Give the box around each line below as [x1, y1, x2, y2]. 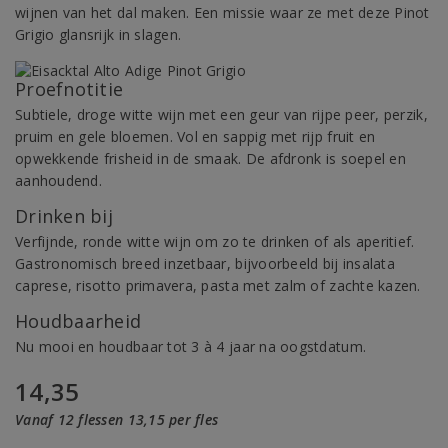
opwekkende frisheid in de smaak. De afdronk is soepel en [15, 149, 406, 168]
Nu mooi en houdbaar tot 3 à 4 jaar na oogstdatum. [15, 337, 367, 356]
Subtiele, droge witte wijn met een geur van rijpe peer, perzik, [15, 105, 428, 124]
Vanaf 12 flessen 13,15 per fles [15, 410, 219, 429]
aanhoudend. [15, 171, 102, 190]
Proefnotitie [15, 77, 124, 101]
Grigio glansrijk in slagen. [15, 25, 182, 44]
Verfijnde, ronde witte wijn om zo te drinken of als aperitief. [15, 232, 415, 251]
